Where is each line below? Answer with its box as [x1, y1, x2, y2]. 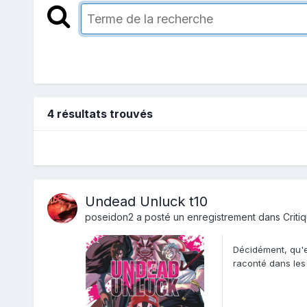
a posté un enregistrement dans [133, 211, 283, 223]
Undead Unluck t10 [84, 193, 208, 210]
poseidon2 [84, 211, 134, 223]
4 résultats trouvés [47, 107, 153, 121]
